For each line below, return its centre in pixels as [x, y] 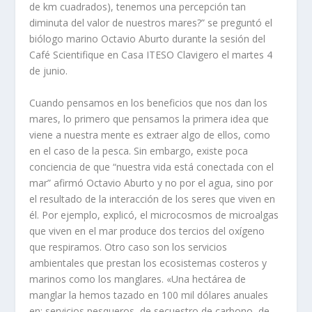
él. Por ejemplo [64, 214]
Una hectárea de [209, 279]
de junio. [49, 71]
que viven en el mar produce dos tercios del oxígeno [147, 231]
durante [191, 39]
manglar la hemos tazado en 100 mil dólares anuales [149, 295]
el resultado [57, 198]
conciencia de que [71, 166]
